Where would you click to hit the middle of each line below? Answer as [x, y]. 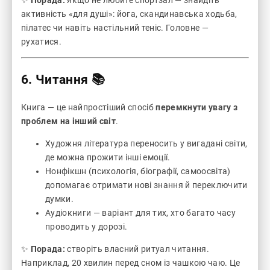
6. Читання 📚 [63, 79]
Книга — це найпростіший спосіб [89, 108]
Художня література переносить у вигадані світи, [146, 144]
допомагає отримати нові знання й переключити [146, 185]
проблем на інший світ [68, 121]
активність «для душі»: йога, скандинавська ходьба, [129, 14]
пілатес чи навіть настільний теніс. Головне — [115, 28]
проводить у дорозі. [86, 227]
